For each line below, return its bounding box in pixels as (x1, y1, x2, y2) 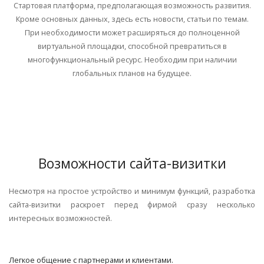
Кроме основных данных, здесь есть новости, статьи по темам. (15, 14, 249, 24)
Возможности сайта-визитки (38, 154, 226, 173)
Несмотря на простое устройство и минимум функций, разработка (9, 186, 255, 197)
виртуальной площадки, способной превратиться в (37, 41, 227, 51)
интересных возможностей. (9, 213, 112, 224)
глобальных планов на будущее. (72, 68, 192, 78)
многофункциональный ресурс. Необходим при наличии (27, 54, 237, 65)
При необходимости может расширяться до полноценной (24, 27, 240, 38)
